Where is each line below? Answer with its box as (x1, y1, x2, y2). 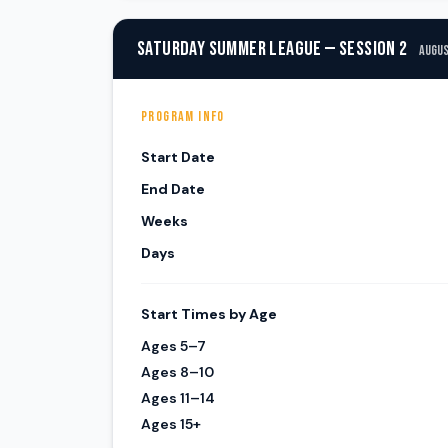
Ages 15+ (141, 415, 201, 433)
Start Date (141, 148, 215, 166)
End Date (141, 180, 205, 198)
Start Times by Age (141, 305, 277, 323)
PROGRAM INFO (141, 108, 225, 125)
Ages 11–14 (141, 389, 215, 407)
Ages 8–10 (141, 363, 214, 381)
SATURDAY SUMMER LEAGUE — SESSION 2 (137, 37, 408, 61)
